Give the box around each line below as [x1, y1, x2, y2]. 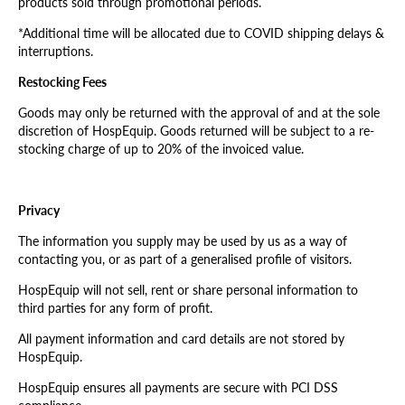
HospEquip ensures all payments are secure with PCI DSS [18, 380, 338, 395]
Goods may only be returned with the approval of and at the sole [18, 105, 380, 120]
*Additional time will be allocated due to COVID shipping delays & [18, 25, 384, 41]
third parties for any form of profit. [18, 300, 216, 316]
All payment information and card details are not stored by [18, 331, 344, 346]
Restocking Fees [18, 74, 107, 89]
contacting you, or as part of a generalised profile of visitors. [18, 251, 355, 267]
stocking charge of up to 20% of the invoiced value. [18, 141, 304, 156]
